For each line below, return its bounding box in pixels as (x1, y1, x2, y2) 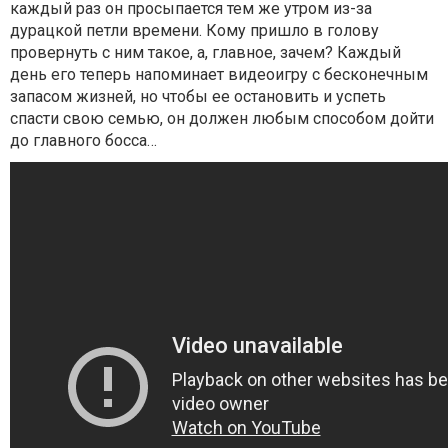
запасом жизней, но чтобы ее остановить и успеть (10, 86, 386, 106)
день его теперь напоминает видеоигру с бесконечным (10, 64, 428, 84)
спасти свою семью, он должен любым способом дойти (10, 108, 434, 128)
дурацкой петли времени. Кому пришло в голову (10, 20, 379, 40)
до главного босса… (10, 130, 157, 150)
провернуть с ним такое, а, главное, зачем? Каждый (10, 42, 401, 62)
